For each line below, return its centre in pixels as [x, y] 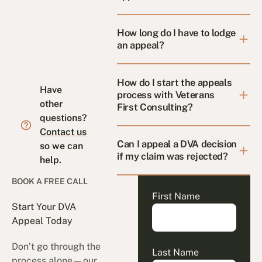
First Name [176, 196]
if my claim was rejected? [173, 156]
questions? [63, 118]
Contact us [63, 132]
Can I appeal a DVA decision [177, 144]
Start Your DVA [44, 206]
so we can [62, 146]
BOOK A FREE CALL [50, 182]
